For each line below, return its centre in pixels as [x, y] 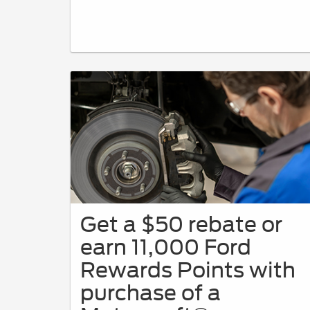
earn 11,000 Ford [166, 247]
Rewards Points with [188, 270]
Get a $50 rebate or [181, 225]
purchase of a [151, 293]
